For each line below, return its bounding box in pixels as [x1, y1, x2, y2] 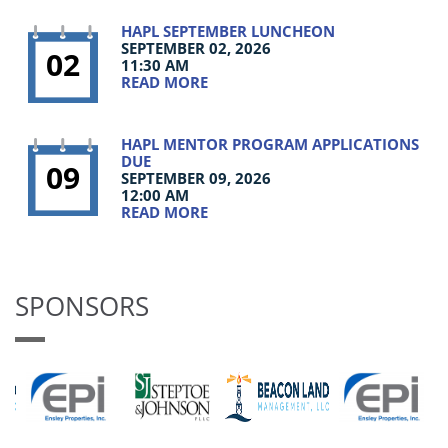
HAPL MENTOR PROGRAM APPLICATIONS [121, 134, 420, 154]
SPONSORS [15, 288, 149, 324]
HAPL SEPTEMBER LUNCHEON [121, 21, 336, 41]
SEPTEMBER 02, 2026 [121, 38, 272, 58]
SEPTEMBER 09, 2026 [121, 168, 272, 188]
